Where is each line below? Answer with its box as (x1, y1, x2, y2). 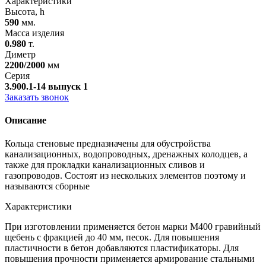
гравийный (215, 221, 261, 232)
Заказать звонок (5, 91, 69, 102)
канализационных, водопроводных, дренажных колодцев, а (5, 149, 248, 160)
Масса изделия (5, 27, 64, 38)
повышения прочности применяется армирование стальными (5, 254, 255, 264)
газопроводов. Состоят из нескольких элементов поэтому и (5, 170, 246, 181)
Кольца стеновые (5, 138, 77, 149)
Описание (5, 115, 46, 125)
